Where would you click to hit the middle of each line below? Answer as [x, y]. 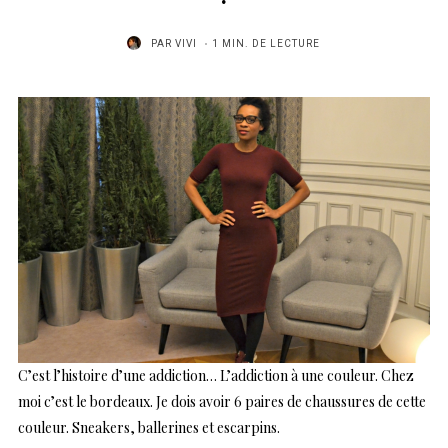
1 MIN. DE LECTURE [265, 43]
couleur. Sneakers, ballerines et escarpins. [149, 428]
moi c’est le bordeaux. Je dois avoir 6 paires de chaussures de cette [222, 402]
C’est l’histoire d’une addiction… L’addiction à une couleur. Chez [216, 376]
